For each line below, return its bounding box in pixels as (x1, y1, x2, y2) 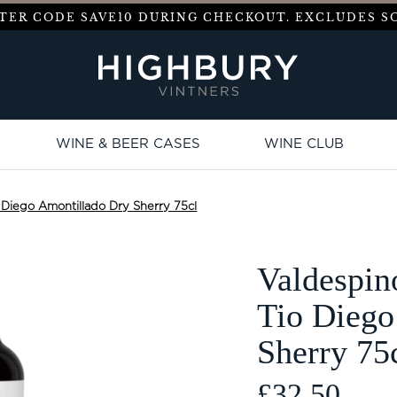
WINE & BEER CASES (56, 136, 201, 151)
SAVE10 (80, 10, 134, 24)
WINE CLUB (263, 136, 344, 151)
